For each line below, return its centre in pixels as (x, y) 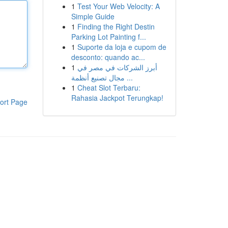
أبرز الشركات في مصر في (117, 67)
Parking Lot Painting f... (108, 37)
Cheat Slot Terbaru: (109, 88)
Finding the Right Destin (116, 26)
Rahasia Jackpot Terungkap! (117, 98)
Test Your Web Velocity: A (118, 6)
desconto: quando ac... (108, 57)
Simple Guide (93, 16)
